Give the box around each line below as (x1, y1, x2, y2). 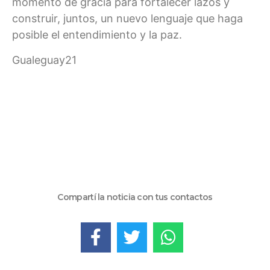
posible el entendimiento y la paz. (12, 28, 182, 42)
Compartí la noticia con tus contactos (57, 192, 213, 203)
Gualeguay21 (12, 53, 77, 66)
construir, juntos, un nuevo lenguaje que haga (12, 12, 243, 25)
